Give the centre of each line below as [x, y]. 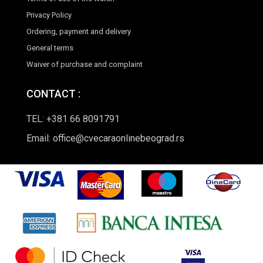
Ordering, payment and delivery [79, 32]
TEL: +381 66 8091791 [73, 119]
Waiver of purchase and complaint [85, 65]
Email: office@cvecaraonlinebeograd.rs [105, 139]
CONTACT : [53, 94]
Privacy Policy [49, 15]
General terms [50, 48]
